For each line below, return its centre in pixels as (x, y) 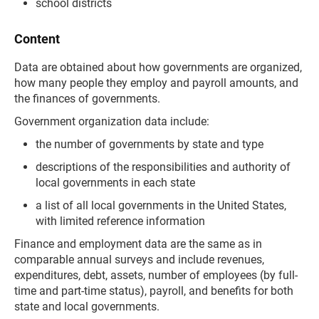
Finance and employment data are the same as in (138, 244)
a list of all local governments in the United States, (161, 205)
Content (37, 39)
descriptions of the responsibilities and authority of (163, 167)
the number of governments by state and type (150, 144)
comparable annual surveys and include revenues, (139, 260)
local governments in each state (115, 183)
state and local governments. (88, 307)
